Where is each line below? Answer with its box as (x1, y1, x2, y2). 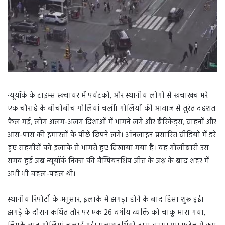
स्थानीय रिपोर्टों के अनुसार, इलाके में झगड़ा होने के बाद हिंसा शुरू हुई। (8, 193, 204, 206)
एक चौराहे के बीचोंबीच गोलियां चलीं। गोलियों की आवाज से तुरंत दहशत (8, 102, 215, 115)
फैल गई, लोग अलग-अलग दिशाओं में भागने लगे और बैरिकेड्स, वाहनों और (8, 116, 216, 128)
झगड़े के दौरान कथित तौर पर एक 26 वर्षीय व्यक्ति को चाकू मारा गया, (8, 206, 205, 219)
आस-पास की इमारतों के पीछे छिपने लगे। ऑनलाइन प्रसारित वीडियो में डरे (8, 129, 216, 141)
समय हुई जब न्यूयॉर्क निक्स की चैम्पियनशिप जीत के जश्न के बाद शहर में (8, 155, 209, 167)
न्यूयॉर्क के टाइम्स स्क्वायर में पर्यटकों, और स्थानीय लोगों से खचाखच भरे (8, 89, 208, 102)
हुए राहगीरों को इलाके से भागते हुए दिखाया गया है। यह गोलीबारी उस (8, 142, 209, 154)
